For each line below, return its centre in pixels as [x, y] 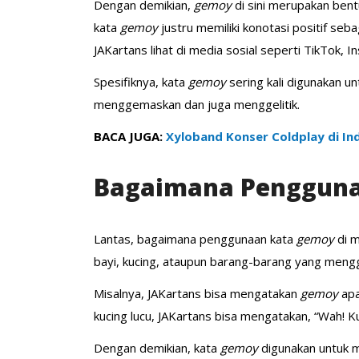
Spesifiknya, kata [141, 81]
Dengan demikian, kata [157, 347]
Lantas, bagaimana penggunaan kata [195, 238]
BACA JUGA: [130, 136]
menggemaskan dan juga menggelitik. [197, 104]
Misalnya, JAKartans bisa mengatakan [197, 293]
